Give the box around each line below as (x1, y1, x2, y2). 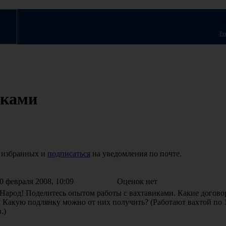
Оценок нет (117, 177, 157, 186)
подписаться (47, 149, 90, 158)
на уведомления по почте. (90, 149, 182, 158)
